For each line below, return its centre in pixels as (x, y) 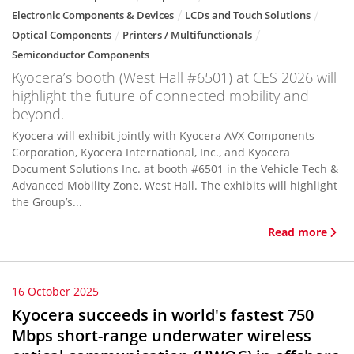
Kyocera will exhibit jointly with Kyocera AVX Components (163, 136)
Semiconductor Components (81, 55)
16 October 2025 (55, 291)
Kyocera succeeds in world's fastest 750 (163, 315)
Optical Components (62, 35)
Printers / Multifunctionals (187, 35)
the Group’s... (47, 202)
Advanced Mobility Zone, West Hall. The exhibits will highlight (175, 185)
